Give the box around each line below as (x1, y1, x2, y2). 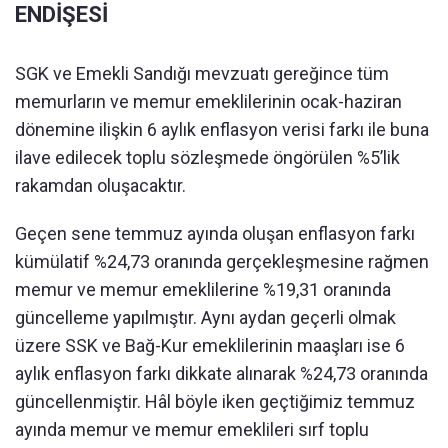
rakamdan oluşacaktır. (15, 175, 190, 196)
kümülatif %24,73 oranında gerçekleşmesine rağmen (15, 251, 429, 272)
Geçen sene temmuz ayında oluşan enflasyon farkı (15, 223, 415, 244)
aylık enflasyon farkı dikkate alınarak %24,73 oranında (15, 363, 428, 384)
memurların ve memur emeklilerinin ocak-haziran (15, 91, 402, 112)
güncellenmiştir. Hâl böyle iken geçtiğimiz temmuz (15, 391, 415, 412)
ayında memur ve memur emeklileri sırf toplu (15, 419, 369, 440)
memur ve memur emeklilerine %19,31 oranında (15, 279, 391, 300)
